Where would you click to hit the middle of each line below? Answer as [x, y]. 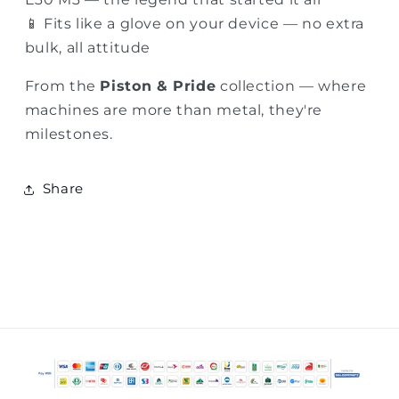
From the [62, 85]
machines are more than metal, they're [174, 110]
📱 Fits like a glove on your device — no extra [195, 23]
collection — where [291, 85]
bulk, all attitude [88, 47]
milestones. [69, 134]
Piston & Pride [158, 85]
